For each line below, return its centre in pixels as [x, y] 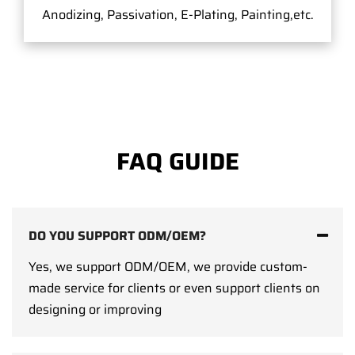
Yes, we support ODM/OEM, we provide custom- [168, 266]
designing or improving [95, 309]
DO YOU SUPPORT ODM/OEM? [117, 235]
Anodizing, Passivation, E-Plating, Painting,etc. [177, 14]
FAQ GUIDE [177, 161]
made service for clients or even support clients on [174, 288]
